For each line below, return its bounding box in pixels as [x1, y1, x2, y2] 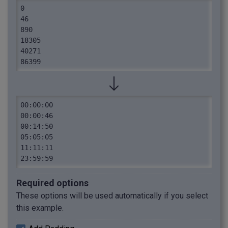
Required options [16, 178, 89, 189]
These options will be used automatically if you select [16, 191, 208, 201]
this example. [16, 203, 64, 213]
